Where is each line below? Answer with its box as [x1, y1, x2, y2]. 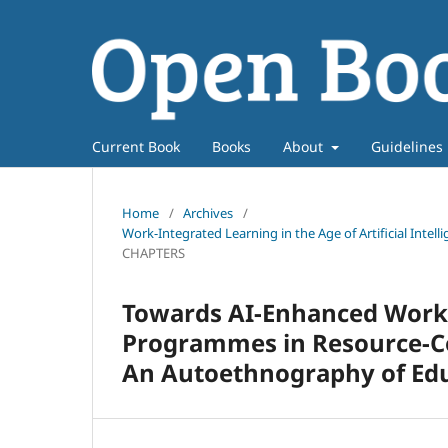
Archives [183, 203, 233, 222]
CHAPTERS [122, 243, 185, 262]
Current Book [92, 136, 180, 156]
